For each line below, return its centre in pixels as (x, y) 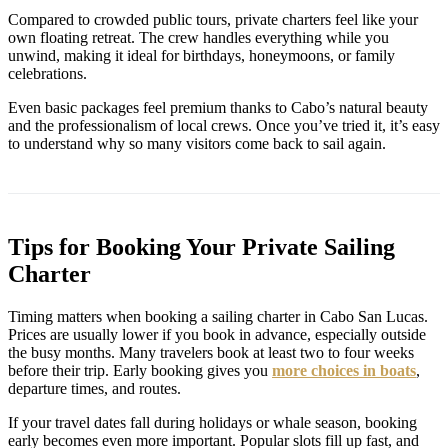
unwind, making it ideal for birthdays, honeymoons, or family (201, 55)
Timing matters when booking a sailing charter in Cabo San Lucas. (218, 316)
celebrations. (47, 73)
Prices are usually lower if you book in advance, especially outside (217, 334)
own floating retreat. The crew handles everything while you (198, 37)
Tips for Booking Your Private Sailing (201, 247)
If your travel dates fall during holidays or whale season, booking (212, 422)
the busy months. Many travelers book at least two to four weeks (211, 352)
